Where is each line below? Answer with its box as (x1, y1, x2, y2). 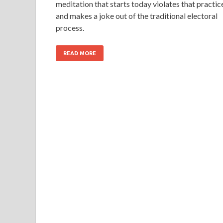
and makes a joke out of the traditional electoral (56, 10, 218, 20)
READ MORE (63, 50, 96, 56)
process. (56, 22, 84, 32)
